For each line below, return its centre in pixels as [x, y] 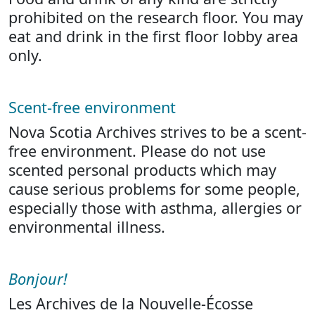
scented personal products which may [142, 170]
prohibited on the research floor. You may [156, 17]
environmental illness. [87, 227]
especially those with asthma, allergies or [155, 208]
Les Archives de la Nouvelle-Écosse [131, 303]
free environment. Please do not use [137, 151]
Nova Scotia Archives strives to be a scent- [157, 132]
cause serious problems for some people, [154, 189]
